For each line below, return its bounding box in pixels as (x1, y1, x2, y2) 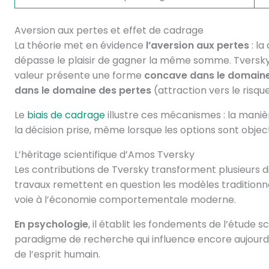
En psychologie (14, 217, 88, 231)
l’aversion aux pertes (145, 38, 249, 52)
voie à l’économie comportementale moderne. (14, 193, 236, 207)
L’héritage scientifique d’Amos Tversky (14, 148, 195, 162)
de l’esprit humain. (14, 247, 100, 261)
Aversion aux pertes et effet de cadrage (14, 23, 204, 37)
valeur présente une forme (14, 68, 144, 82)
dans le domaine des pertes (14, 83, 151, 97)
